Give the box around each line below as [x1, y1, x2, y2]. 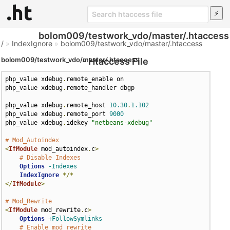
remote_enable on [66, 75, 124, 83]
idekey [66, 119, 92, 126]
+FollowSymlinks [48, 215, 103, 222]
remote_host [66, 102, 110, 109]
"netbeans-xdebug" [91, 119, 153, 126]
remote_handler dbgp [66, 84, 135, 91]
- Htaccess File [82, 55, 148, 67]
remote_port [66, 110, 110, 118]
